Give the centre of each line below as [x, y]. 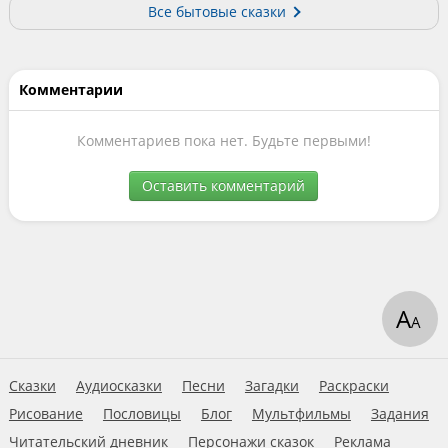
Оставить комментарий [224, 185]
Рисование [45, 413]
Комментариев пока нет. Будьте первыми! [223, 140]
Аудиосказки [118, 385]
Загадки [271, 385]
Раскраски [353, 385]
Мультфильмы [301, 413]
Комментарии [70, 89]
